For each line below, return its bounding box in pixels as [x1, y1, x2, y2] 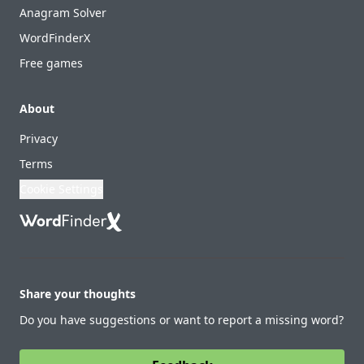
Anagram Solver [19, 5, 106, 20]
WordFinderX [19, 30, 90, 45]
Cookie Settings [19, 181, 103, 197]
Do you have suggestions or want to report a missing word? [19, 312, 344, 327]
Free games [19, 55, 83, 71]
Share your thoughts [19, 286, 136, 301]
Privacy [19, 131, 58, 146]
